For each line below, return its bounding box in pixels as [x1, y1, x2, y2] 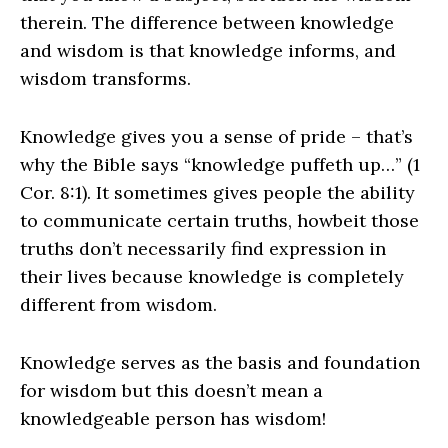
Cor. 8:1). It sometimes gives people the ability [20, 181, 415, 205]
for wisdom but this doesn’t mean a [20, 379, 323, 403]
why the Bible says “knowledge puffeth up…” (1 [20, 153, 420, 177]
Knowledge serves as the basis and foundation [20, 351, 420, 375]
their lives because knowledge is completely [20, 265, 404, 289]
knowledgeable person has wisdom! [20, 407, 326, 431]
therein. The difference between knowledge [20, 11, 394, 35]
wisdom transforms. [20, 67, 191, 91]
